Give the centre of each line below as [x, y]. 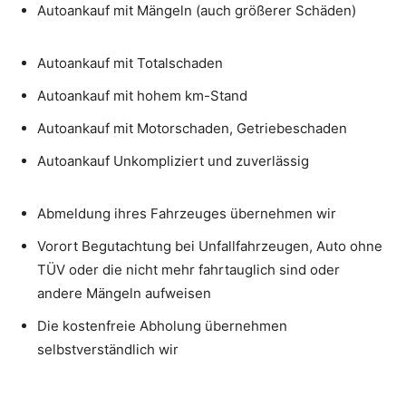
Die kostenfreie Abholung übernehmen [162, 325]
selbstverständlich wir [108, 349]
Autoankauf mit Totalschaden [130, 63]
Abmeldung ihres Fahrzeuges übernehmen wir [187, 213]
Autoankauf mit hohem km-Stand [142, 95]
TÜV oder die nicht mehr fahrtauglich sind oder [188, 269]
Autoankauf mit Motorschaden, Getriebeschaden [192, 128]
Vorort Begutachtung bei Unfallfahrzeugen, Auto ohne [210, 246]
